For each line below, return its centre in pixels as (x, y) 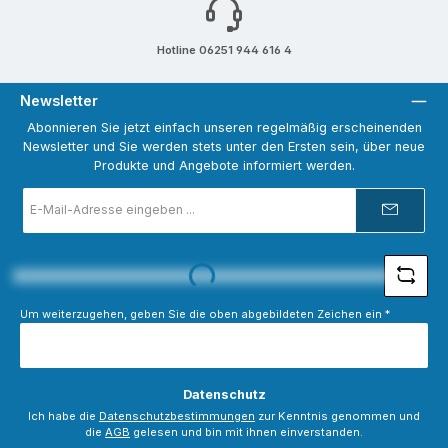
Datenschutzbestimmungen (177, 416)
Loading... (184, 274)
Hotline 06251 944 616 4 (224, 49)
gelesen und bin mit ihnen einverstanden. (246, 432)
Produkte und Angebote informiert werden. (224, 166)
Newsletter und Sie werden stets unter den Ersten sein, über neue (224, 147)
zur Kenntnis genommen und (337, 416)
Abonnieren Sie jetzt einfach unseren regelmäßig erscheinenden (224, 128)
